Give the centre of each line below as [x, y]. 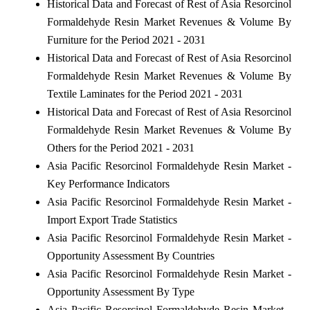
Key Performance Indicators [108, 183]
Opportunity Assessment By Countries [130, 255]
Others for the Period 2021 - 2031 [120, 147]
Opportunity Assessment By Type [120, 291]
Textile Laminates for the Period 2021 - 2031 [145, 93]
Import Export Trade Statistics [112, 219]
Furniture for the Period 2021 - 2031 [126, 39]
